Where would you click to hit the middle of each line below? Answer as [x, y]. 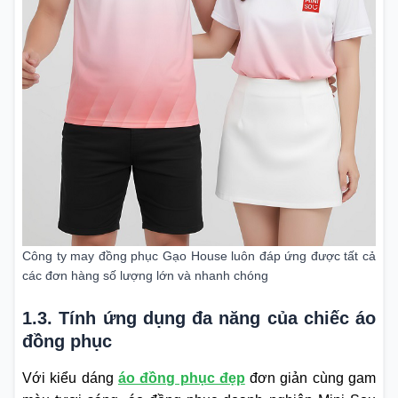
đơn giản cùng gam [310, 378]
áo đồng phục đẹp [181, 378]
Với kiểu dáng [70, 378]
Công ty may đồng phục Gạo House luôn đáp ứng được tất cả [199, 256]
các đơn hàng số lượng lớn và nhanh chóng [145, 276]
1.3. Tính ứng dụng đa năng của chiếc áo [199, 318]
